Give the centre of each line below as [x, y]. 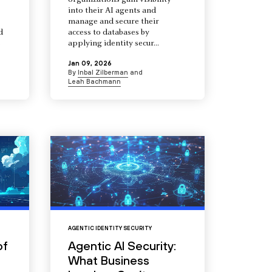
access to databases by [108, 33]
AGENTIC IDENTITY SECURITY [110, 229]
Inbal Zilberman [103, 73]
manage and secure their [113, 22]
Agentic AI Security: [122, 246]
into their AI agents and [112, 11]
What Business [108, 260]
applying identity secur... [113, 44]
